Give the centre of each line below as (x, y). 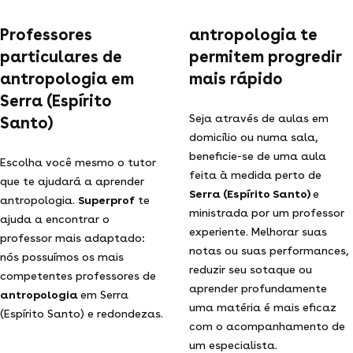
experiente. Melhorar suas (258, 231)
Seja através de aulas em (259, 118)
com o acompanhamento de (267, 326)
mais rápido (238, 78)
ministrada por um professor (267, 212)
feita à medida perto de (255, 175)
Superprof (106, 200)
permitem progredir (266, 56)
